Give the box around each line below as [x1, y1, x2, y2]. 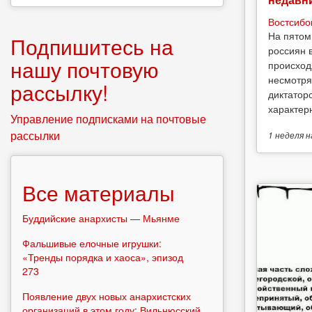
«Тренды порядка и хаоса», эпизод [22, 249, 183, 264]
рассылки [10, 127, 60, 143]
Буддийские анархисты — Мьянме [22, 210, 180, 225]
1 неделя [268, 130, 304, 141]
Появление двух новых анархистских [22, 288, 191, 303]
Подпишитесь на [10, 31, 173, 61]
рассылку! [10, 77, 108, 107]
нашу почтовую [10, 54, 159, 84]
